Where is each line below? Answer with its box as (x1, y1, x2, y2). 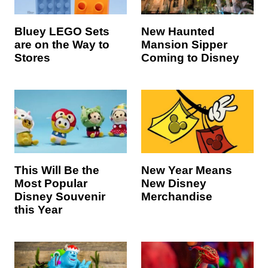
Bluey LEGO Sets (14, 25, 109, 38)
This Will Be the (14, 164, 99, 176)
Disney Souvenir (14, 190, 105, 203)
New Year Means (141, 164, 232, 176)
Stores (14, 51, 50, 65)
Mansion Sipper (141, 38, 227, 51)
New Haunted (141, 25, 215, 38)
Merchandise (141, 190, 212, 203)
